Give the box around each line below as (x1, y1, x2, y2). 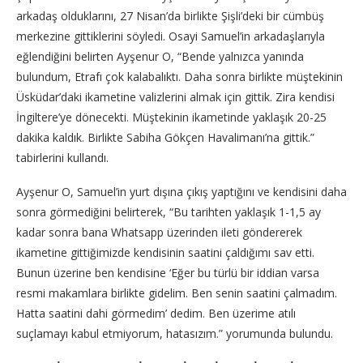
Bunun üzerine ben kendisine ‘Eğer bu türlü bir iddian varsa (16, 265, 319, 281)
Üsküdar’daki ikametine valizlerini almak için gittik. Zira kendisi (16, 89, 335, 105)
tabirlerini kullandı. (16, 150, 109, 166)
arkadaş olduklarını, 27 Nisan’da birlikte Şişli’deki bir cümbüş (16, 8, 324, 24)
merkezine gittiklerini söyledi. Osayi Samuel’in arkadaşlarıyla (16, 28, 325, 45)
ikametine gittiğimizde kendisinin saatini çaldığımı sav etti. (16, 245, 314, 261)
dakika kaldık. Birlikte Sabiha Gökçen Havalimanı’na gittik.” (16, 130, 314, 146)
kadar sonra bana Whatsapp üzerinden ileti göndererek (16, 224, 302, 241)
